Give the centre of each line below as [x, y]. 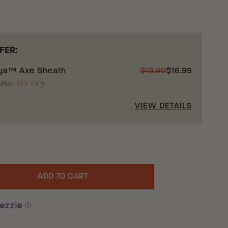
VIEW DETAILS [163, 106]
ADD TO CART [63, 177]
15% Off [29, 83]
